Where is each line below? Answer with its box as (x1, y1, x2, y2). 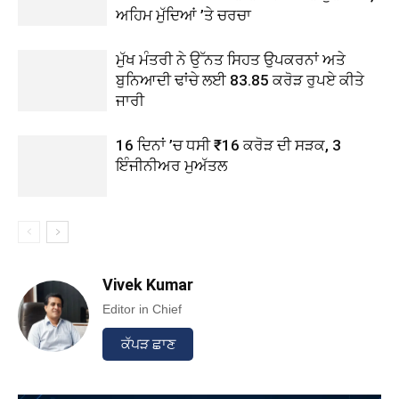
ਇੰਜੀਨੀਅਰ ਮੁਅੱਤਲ (116, 156, 227, 175)
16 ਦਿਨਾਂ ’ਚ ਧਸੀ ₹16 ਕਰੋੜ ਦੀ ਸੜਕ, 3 (116, 135, 341, 154)
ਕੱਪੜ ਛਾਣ (120, 336, 175, 352)
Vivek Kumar (102, 274, 193, 294)
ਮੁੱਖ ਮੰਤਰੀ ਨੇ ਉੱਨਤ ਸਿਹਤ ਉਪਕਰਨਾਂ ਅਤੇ (116, 50, 346, 69)
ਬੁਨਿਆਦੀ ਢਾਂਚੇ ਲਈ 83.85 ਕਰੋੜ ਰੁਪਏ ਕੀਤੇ (116, 70, 364, 89)
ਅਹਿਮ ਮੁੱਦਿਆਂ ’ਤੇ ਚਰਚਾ (116, 5, 251, 24)
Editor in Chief (102, 301, 182, 316)
